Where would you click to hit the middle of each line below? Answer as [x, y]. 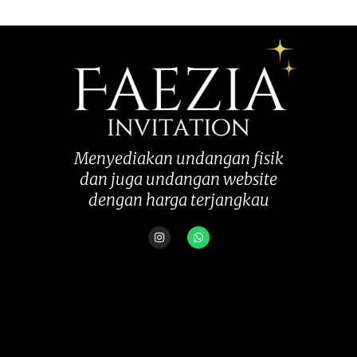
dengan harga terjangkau [178, 200]
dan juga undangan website [178, 179]
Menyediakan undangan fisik [178, 158]
